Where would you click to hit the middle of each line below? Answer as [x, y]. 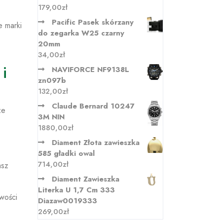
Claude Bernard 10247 [93, 106]
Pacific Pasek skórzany [93, 22]
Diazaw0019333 [68, 201]
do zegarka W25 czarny [81, 33]
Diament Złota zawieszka [96, 143]
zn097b [52, 80]
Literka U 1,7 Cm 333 [76, 190]
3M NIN [51, 117]
